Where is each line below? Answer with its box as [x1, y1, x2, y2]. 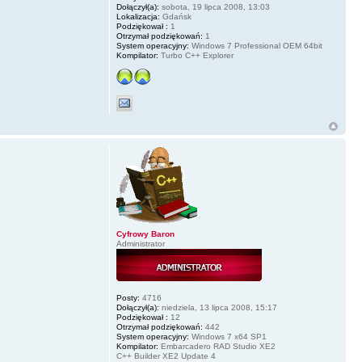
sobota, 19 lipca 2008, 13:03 [158, 2, 270, 11]
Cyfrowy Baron [116, 229, 175, 238]
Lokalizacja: [116, 12, 160, 21]
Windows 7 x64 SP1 [188, 332, 267, 341]
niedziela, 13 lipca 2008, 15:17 [158, 303, 277, 312]
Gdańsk [159, 12, 192, 21]
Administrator [116, 239, 165, 248]
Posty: [116, 293, 140, 302]
